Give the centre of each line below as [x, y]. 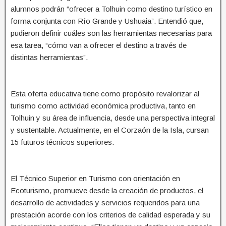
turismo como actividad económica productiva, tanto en [103, 105]
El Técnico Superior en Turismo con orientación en [95, 178]
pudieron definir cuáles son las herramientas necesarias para [111, 33]
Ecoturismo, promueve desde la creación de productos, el [107, 190]
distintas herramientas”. [49, 57]
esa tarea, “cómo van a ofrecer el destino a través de [99, 45]
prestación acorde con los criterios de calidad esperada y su [110, 214]
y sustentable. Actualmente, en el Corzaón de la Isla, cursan [110, 130]
